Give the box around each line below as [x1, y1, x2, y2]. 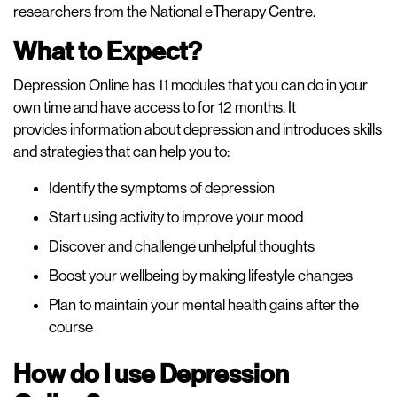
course [49, 318, 96, 336]
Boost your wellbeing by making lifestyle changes [49, 267, 355, 284]
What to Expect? [13, 36, 202, 67]
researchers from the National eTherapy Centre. [13, 3, 321, 20]
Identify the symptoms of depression [49, 179, 277, 197]
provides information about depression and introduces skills [13, 121, 382, 138]
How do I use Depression [13, 359, 289, 390]
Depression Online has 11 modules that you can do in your [13, 76, 368, 94]
